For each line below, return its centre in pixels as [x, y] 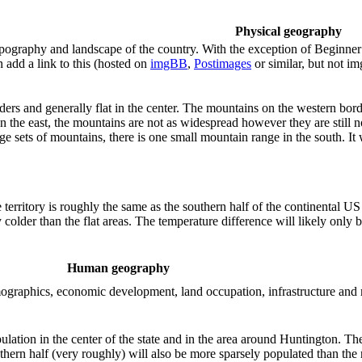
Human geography [118, 268]
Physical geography [288, 32]
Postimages [223, 64]
